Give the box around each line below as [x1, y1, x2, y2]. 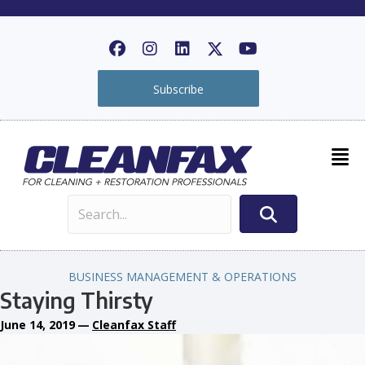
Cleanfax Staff [92, 316, 176, 332]
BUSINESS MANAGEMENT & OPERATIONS [68, 268, 297, 284]
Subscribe [153, 81, 204, 97]
